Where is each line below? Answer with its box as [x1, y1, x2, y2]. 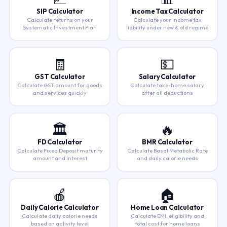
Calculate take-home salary [130, 81, 204, 89]
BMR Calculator [142, 137, 193, 146]
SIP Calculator [36, 7, 83, 15]
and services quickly [33, 89, 87, 96]
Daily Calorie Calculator [21, 203, 99, 211]
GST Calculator [34, 72, 85, 81]
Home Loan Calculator [131, 203, 204, 211]
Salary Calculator [138, 72, 196, 81]
